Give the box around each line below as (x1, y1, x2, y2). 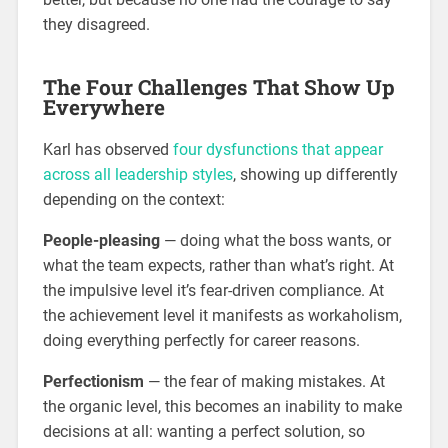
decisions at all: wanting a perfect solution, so (42, 422, 365, 442)
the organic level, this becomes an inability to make (42, 397, 402, 417)
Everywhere (42, 93, 165, 122)
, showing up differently (232, 165, 398, 185)
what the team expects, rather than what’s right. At (42, 256, 394, 276)
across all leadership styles (42, 165, 233, 185)
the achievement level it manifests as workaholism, (42, 306, 402, 326)
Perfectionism (42, 372, 144, 392)
